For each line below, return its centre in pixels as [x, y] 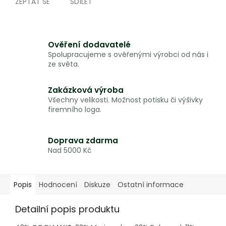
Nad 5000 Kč [70, 150]
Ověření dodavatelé [89, 45]
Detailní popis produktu [67, 209]
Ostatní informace [151, 185]
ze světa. [64, 64]
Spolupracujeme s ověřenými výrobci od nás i [128, 55]
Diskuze [97, 185]
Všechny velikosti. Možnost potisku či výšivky [125, 100]
